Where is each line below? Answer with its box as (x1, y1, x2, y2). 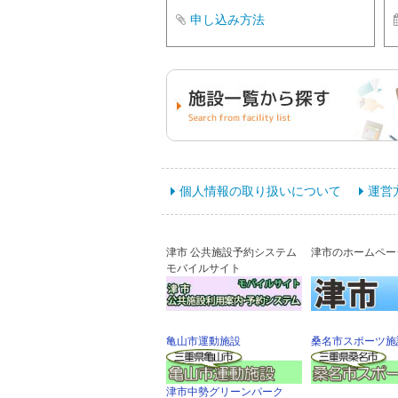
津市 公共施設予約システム (166, 246, 297, 259)
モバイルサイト (166, 262, 241, 275)
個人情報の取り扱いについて (179, 184, 341, 198)
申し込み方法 (190, 12, 265, 27)
